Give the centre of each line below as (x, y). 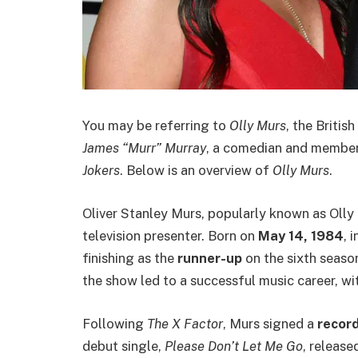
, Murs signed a (270, 323)
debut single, (123, 346)
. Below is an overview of (196, 171)
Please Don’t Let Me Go (234, 346)
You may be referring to (156, 126)
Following (115, 323)
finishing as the (130, 258)
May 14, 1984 (301, 236)
